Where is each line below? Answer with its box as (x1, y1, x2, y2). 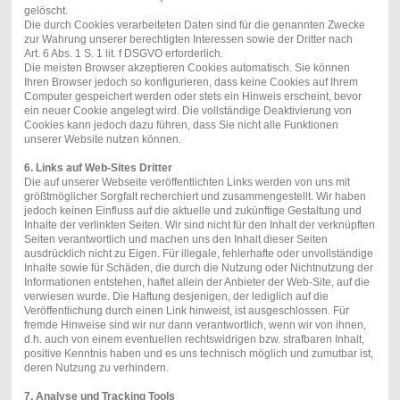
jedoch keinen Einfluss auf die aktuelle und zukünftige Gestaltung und (23, 204, 362, 218)
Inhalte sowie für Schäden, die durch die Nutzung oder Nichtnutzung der (23, 262, 373, 275)
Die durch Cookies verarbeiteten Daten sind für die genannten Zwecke (23, 19, 365, 32)
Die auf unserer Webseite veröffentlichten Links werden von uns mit (23, 176, 350, 189)
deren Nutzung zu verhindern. (23, 362, 169, 375)
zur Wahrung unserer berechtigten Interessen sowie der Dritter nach (23, 33, 353, 46)
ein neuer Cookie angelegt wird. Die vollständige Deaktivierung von (23, 104, 352, 118)
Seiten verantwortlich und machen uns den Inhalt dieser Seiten (23, 233, 328, 246)
